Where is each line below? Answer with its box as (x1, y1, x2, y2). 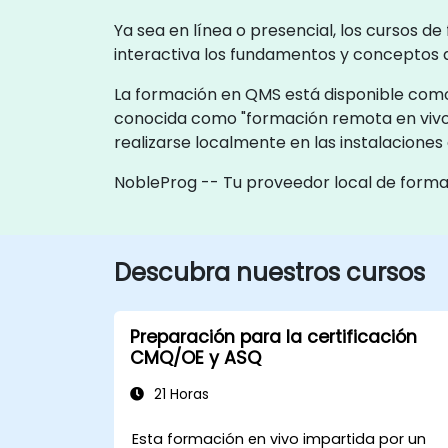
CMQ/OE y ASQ (130, 345, 261, 370)
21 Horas (150, 384, 209, 404)
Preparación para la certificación (130, 324, 417, 349)
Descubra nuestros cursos (114, 255, 425, 289)
